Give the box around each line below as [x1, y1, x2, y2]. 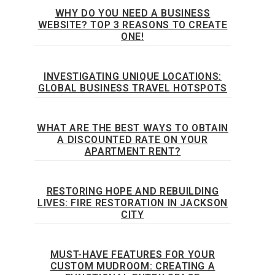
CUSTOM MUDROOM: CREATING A [50, 260, 215, 273]
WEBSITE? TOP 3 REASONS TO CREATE [37, 19, 228, 31]
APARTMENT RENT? [84, 145, 181, 158]
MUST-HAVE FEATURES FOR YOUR [50, 249, 215, 261]
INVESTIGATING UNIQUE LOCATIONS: [43, 71, 222, 83]
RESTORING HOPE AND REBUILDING [46, 185, 219, 198]
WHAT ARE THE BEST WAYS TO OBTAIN [37, 122, 228, 134]
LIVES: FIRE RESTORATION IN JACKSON [37, 197, 228, 209]
